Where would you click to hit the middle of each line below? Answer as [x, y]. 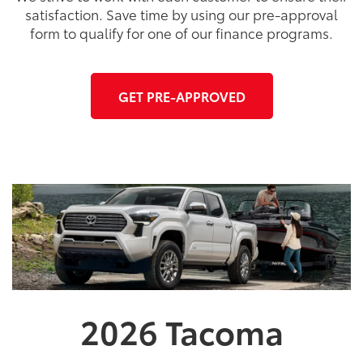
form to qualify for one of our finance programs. [181, 32]
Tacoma [224, 330]
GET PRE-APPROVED [181, 96]
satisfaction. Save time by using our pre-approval [181, 13]
